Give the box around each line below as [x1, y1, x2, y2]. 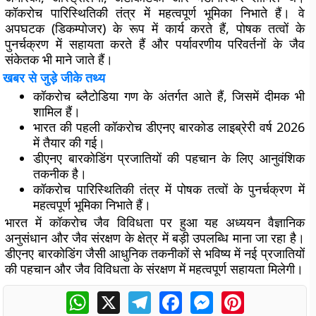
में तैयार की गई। [33, 134, 106, 151]
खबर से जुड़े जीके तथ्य [3, 69, 106, 86]
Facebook [181, 289, 233, 305]
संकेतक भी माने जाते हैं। [5, 51, 114, 68]
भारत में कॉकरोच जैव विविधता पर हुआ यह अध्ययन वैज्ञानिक [5, 214, 305, 231]
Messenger [212, 289, 273, 305]
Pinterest [243, 289, 293, 305]
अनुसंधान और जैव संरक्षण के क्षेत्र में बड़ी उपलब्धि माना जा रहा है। [5, 229, 305, 246]
